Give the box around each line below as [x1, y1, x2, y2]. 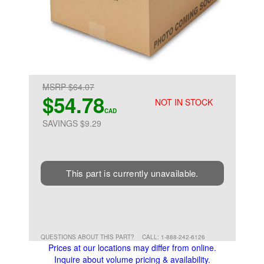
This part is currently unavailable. [66, 167, 199, 179]
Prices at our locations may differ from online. [48, 242, 216, 253]
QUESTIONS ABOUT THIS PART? [41, 233, 136, 241]
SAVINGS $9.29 [42, 117, 101, 129]
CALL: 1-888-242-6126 [142, 233, 205, 241]
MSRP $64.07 [42, 81, 94, 93]
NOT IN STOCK [155, 96, 213, 108]
